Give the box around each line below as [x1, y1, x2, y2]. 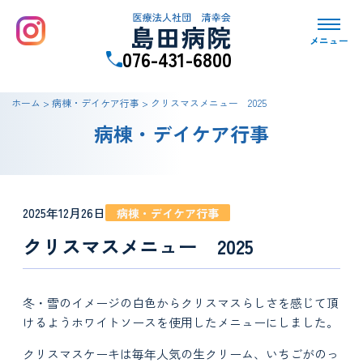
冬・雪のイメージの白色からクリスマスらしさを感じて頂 [23, 294, 340, 311]
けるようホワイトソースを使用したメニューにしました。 [23, 314, 340, 331]
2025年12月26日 [23, 204, 106, 221]
